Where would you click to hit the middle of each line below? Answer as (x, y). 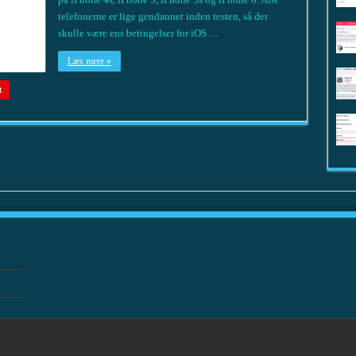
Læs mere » (89, 61)
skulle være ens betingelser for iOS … (138, 33)
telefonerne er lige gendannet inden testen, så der (163, 16)
